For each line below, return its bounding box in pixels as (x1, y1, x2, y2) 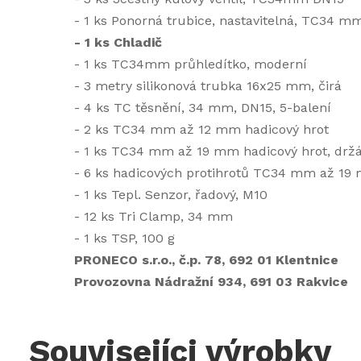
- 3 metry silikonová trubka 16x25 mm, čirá (73, 78, 342, 93)
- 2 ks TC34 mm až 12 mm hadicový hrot (73, 122, 329, 137)
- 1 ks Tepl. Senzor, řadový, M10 (73, 187, 268, 202)
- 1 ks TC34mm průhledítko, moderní (73, 56, 307, 72)
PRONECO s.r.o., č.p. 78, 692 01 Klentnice (73, 252, 338, 268)
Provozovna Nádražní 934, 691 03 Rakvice (73, 274, 348, 289)
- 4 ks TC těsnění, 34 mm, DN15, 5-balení (73, 100, 331, 115)
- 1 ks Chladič (73, 35, 162, 50)
